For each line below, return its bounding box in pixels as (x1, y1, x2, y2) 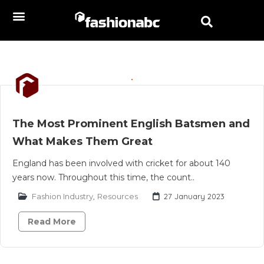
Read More (28, 216, 76, 227)
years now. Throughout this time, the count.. (12, 172, 194, 183)
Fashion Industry (32, 192, 93, 201)
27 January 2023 (164, 192, 225, 201)
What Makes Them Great (12, 135, 153, 148)
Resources (97, 192, 138, 201)
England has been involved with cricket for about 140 (12, 158, 230, 169)
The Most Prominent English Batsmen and (12, 117, 250, 130)
